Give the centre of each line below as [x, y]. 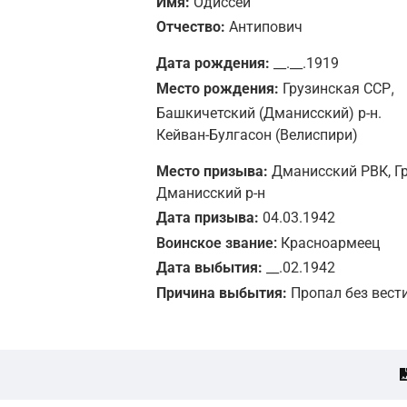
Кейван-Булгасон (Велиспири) [257, 134]
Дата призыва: [207, 217]
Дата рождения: [213, 63]
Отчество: [190, 26]
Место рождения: [217, 88]
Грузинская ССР [336, 88]
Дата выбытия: [209, 267]
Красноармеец [330, 243]
